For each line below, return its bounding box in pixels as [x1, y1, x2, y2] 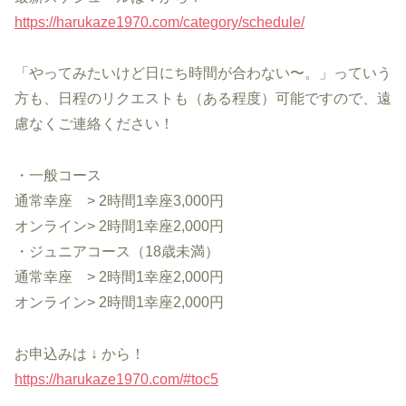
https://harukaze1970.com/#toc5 [14, 371, 218, 387]
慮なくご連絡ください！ [14, 116, 174, 132]
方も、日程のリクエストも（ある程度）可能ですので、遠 [14, 91, 391, 107]
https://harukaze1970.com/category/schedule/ [14, 14, 304, 30]
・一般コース [14, 168, 101, 184]
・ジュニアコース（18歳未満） [14, 244, 219, 260]
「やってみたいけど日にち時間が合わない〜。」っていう [14, 65, 391, 82]
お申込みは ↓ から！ [14, 345, 145, 362]
